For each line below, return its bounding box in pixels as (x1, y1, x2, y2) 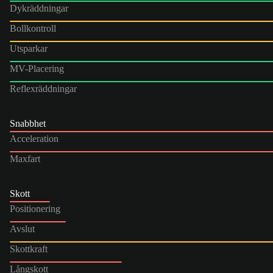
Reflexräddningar (10, 83, 77, 94)
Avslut (10, 223, 35, 234)
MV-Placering (10, 63, 64, 74)
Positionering (10, 203, 60, 214)
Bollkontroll (10, 23, 56, 34)
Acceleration (10, 133, 58, 144)
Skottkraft (10, 243, 48, 254)
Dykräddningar (10, 2, 68, 13)
